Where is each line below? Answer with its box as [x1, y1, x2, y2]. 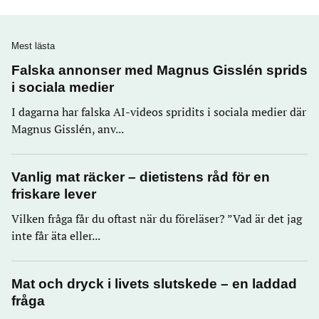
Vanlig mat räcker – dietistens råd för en [11, 169, 270, 184]
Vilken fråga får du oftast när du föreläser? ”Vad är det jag [11, 211, 302, 226]
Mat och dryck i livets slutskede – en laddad [11, 276, 297, 291]
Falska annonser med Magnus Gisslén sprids [11, 63, 308, 78]
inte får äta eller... [11, 229, 100, 243]
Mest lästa [11, 41, 55, 51]
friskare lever [11, 187, 96, 202]
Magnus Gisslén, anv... [11, 122, 124, 136]
